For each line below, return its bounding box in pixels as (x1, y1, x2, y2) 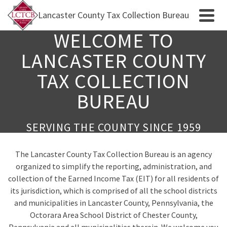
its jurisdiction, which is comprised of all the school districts (10, 185, 217, 196)
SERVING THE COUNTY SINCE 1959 (25, 120, 202, 134)
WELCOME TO (54, 28, 173, 53)
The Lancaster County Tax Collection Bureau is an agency (15, 149, 212, 159)
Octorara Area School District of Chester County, (29, 210, 198, 220)
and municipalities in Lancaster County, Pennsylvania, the (14, 198, 213, 208)
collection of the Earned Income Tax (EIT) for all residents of (8, 173, 219, 183)
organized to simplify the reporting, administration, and (15, 161, 212, 171)
